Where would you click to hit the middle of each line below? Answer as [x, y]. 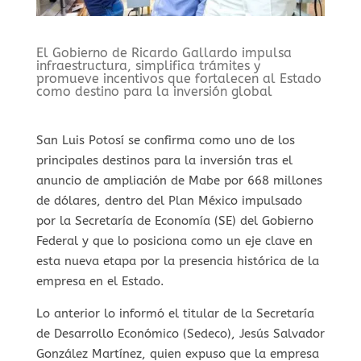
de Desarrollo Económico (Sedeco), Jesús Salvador [180, 334]
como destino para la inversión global [154, 92]
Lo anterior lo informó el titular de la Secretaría [175, 314]
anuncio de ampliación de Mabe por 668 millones [179, 181]
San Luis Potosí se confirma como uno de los [165, 141]
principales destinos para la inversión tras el [164, 161]
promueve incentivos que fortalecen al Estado [178, 79]
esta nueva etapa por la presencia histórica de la [177, 261]
